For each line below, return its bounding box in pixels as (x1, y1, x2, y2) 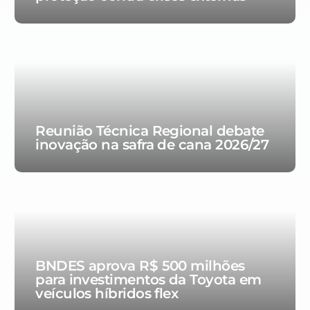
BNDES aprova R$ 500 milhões (35, 257, 245, 275)
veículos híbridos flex (35, 285, 179, 302)
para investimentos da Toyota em (35, 271, 262, 289)
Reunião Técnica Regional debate (35, 122, 264, 140)
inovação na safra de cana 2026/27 (35, 136, 269, 154)
